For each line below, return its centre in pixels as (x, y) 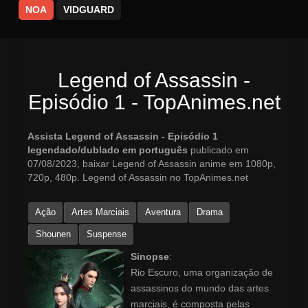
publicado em (220, 150)
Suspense (107, 234)
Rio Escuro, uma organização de (202, 273)
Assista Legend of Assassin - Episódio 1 (123, 136)
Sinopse (150, 257)
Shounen (53, 234)
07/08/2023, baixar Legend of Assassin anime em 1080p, (152, 164)
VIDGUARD (89, 10)
